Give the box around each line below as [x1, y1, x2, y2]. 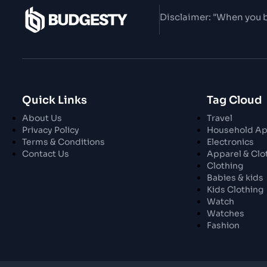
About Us [22, 113, 62, 123]
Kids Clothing [206, 184, 263, 195]
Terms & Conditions [22, 136, 105, 147]
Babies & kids [206, 172, 263, 183]
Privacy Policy [22, 125, 79, 135]
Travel [206, 113, 232, 123]
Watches [206, 208, 244, 219]
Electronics [206, 136, 254, 147]
